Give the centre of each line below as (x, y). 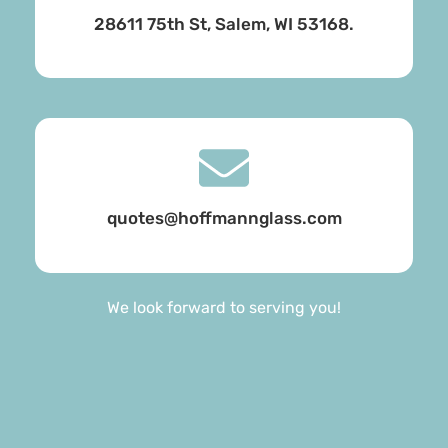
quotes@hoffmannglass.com (224, 218)
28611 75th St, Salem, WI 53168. (224, 23)
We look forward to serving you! (224, 307)
